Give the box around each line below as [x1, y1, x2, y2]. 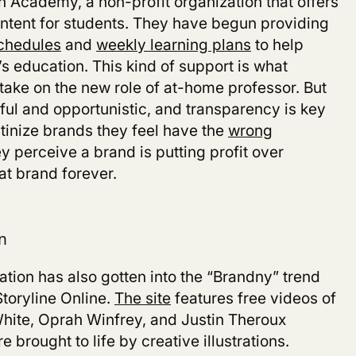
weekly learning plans [96, 33, 251, 56]
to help [251, 33, 304, 56]
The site [114, 286, 171, 310]
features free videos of [171, 286, 336, 310]
